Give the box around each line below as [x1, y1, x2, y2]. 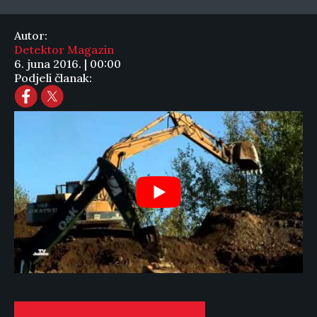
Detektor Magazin [14, 42, 114, 57]
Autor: [14, 28, 47, 42]
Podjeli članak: [14, 71, 92, 85]
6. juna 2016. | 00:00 [14, 57, 121, 71]
